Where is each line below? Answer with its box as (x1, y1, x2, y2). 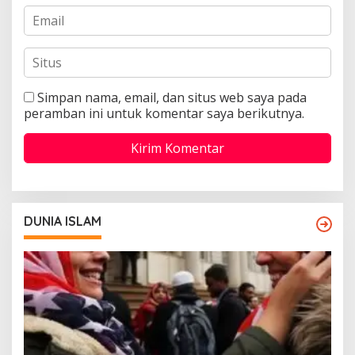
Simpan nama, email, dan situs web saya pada (37, 88, 307, 106)
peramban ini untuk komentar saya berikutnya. (24, 104, 304, 122)
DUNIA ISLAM (24, 212, 101, 229)
